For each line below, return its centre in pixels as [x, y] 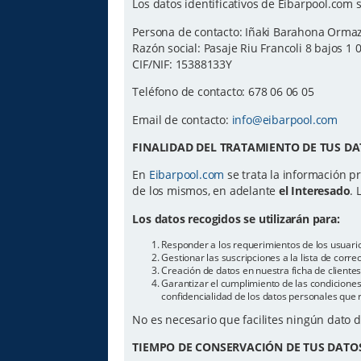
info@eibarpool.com [285, 119]
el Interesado [315, 191]
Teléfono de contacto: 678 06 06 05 [223, 92]
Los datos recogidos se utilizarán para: [236, 218]
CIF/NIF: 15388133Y [182, 64]
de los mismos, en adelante [206, 191]
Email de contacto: [182, 119]
